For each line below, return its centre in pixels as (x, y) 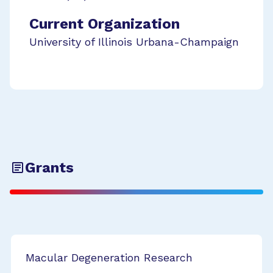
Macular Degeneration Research (109, 257)
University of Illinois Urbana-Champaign (134, 42)
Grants (49, 168)
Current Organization (105, 24)
